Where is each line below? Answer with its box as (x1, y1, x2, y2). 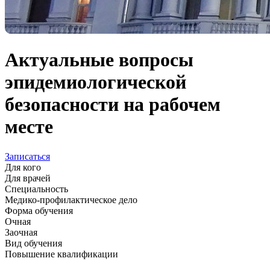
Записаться (5, 151, 50, 162)
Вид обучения (5, 237, 62, 248)
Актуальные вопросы (5, 49, 193, 71)
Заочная (5, 227, 37, 237)
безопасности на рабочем (5, 93, 221, 116)
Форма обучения (5, 205, 73, 216)
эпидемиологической (5, 71, 186, 93)
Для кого (5, 162, 41, 172)
